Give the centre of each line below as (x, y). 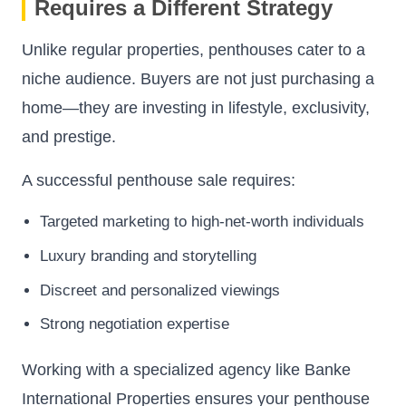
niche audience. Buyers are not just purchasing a (198, 79)
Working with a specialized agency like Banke (186, 370)
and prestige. (69, 137)
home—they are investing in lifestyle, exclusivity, (196, 108)
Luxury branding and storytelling (148, 256)
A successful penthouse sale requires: (159, 181)
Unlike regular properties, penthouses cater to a (193, 50)
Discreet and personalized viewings (160, 290)
